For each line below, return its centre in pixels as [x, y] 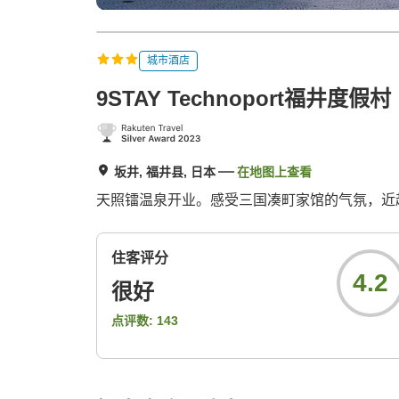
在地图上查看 [274, 172]
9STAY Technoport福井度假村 [244, 99]
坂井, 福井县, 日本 [165, 172]
